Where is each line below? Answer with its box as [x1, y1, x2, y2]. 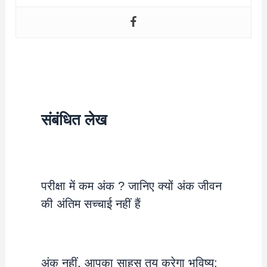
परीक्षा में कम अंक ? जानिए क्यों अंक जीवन [41, 179, 222, 193]
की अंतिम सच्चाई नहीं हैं [41, 197, 141, 211]
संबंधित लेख [41, 110, 107, 129]
